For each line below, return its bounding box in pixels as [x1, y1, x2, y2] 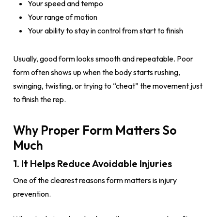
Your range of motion [27, 12, 97, 22]
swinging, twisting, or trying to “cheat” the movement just [13, 81, 202, 91]
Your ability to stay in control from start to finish [27, 26, 183, 35]
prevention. [13, 189, 51, 199]
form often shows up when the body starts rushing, [13, 67, 180, 77]
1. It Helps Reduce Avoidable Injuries [13, 157, 172, 170]
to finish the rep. [13, 94, 66, 104]
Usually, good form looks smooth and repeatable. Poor [13, 54, 193, 63]
